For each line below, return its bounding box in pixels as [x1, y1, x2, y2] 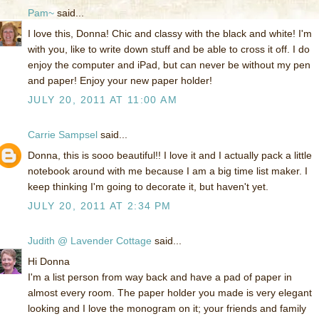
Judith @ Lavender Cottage [28, 235, 152, 247]
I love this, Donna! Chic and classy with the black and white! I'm [28, 28, 312, 40]
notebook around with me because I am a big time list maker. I [28, 165, 308, 177]
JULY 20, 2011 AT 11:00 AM [28, 94, 177, 106]
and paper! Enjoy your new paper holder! [28, 75, 212, 87]
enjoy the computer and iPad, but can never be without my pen [28, 59, 310, 71]
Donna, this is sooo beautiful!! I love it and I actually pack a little [28, 150, 312, 162]
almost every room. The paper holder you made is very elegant [28, 287, 312, 299]
